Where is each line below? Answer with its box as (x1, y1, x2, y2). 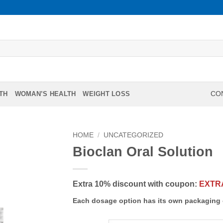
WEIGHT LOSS (83, 90, 130, 98)
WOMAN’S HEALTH (14, 90, 76, 98)
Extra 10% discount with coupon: (72, 179, 199, 188)
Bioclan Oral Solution (72, 143, 213, 159)
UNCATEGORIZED (103, 131, 163, 139)
